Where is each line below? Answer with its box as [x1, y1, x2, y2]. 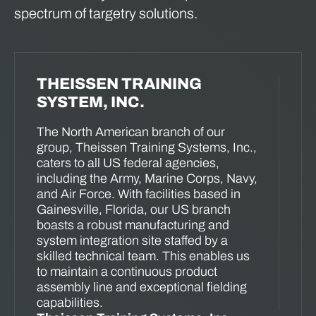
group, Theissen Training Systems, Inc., [37, 140, 257, 155]
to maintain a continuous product [37, 265, 217, 279]
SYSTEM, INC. [37, 94, 145, 111]
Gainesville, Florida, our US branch [37, 202, 231, 217]
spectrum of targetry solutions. [14, 6, 197, 22]
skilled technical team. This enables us [37, 249, 250, 264]
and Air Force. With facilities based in [37, 187, 241, 202]
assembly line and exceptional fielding [37, 280, 247, 295]
